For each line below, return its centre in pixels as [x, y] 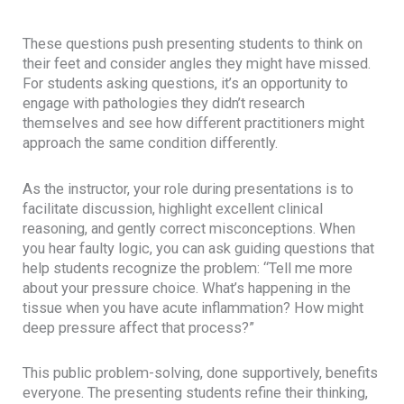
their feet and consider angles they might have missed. [197, 63]
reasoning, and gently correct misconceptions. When [189, 228]
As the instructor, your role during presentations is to [188, 188]
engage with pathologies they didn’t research [164, 103]
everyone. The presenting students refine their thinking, [196, 393]
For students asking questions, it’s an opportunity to [186, 83]
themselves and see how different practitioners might [194, 123]
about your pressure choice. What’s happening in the [187, 288]
